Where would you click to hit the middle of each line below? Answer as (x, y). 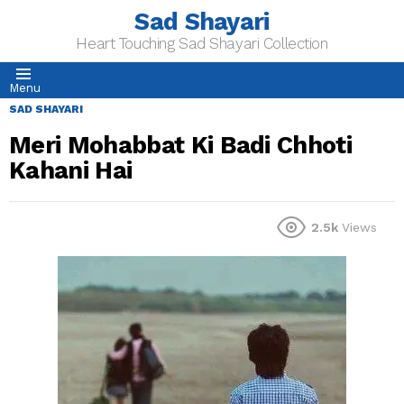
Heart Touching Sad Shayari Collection (202, 43)
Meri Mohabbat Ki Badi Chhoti (181, 145)
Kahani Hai (71, 170)
